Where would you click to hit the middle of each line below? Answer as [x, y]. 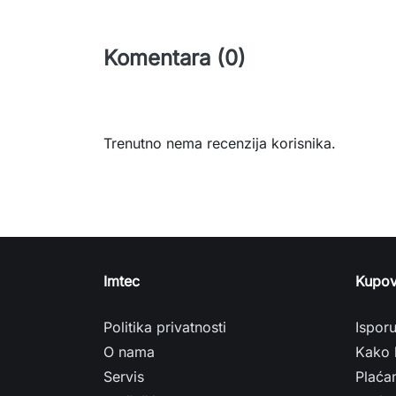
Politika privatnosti [165, 327]
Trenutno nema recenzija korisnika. [220, 143]
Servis [124, 377]
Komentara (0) [175, 58]
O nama [129, 352]
